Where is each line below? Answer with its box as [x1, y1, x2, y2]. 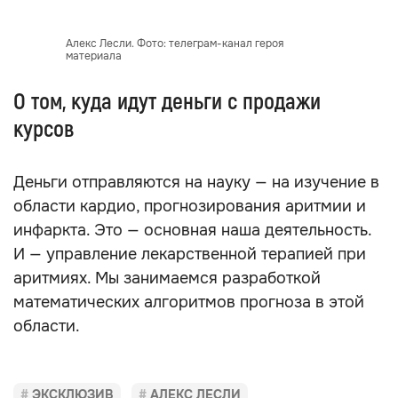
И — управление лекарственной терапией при [13, 244, 366, 264]
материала [65, 49, 122, 63]
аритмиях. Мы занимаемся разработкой [13, 268, 321, 288]
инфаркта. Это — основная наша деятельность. [13, 220, 371, 240]
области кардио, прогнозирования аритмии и [13, 196, 366, 216]
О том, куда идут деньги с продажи [13, 88, 321, 116]
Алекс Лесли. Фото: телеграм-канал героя [65, 36, 283, 51]
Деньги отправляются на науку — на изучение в [13, 172, 379, 192]
